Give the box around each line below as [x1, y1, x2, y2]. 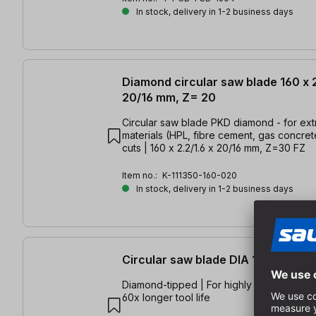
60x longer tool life [122, 291, 210, 303]
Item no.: [122, 170, 159, 181]
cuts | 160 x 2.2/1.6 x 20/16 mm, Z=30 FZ [122, 142, 305, 154]
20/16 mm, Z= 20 [122, 90, 216, 105]
